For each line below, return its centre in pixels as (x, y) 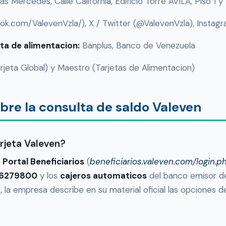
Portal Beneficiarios (43, 162)
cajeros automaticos (103, 176)
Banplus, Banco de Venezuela (137, 46)
